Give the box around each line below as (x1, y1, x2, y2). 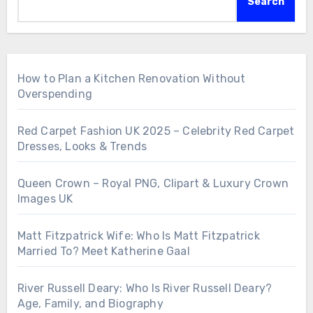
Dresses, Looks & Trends (17, 140, 147, 154)
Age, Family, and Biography (17, 297, 163, 311)
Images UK (17, 192, 73, 206)
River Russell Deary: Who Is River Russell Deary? (17, 282, 272, 296)
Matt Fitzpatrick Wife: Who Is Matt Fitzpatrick (17, 229, 260, 243)
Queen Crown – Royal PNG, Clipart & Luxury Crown (17, 177, 289, 191)
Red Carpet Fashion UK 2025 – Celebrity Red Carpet (17, 124, 295, 138)
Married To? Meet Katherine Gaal (17, 245, 190, 259)
